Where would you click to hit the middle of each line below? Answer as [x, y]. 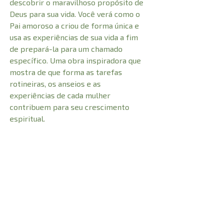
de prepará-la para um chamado [66, 49]
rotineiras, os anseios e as [55, 84]
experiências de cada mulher [60, 95]
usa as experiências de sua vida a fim [74, 37]
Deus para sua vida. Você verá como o [75, 14]
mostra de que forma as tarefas [66, 72]
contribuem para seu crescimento [70, 107]
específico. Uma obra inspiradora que [75, 61]
